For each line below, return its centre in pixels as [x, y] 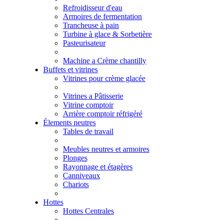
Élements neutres [69, 123]
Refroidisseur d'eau [93, 8]
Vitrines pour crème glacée [104, 79]
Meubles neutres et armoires [106, 149]
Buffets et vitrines [70, 70]
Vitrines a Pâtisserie [93, 96]
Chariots [76, 185]
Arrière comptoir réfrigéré [103, 114]
